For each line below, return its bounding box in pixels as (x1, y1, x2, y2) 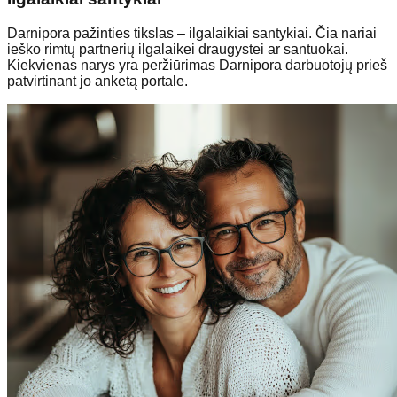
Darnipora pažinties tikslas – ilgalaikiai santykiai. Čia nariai (7, 25, 377, 41)
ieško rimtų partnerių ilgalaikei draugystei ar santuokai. (7, 41, 348, 57)
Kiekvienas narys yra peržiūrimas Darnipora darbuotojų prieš (7, 57, 387, 73)
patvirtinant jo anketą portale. (7, 73, 188, 89)
